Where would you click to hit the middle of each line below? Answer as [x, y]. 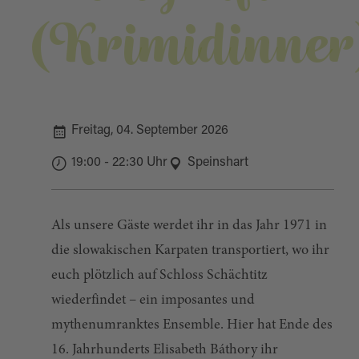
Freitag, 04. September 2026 [149, 131]
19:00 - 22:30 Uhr [119, 163]
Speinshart [218, 163]
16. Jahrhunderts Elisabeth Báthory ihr [164, 350]
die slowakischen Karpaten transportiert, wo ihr [190, 251]
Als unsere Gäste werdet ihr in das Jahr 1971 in [189, 226]
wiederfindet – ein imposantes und [153, 301]
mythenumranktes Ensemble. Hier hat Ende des [192, 325]
